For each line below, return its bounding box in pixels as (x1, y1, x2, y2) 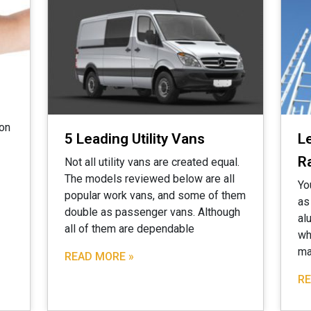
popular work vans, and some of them (65, 189, 246, 202)
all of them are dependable (65, 222, 194, 235)
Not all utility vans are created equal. (65, 155, 239, 169)
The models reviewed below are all (65, 172, 235, 185)
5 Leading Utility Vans (65, 131, 205, 147)
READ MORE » (65, 250, 134, 263)
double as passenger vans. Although (65, 205, 240, 219)
